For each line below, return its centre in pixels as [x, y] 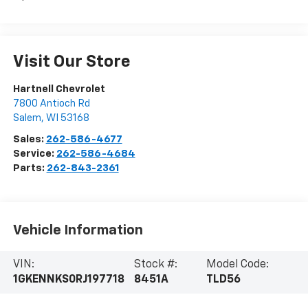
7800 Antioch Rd [51, 103]
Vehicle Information [78, 231]
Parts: [30, 168]
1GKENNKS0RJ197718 [68, 279]
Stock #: [155, 264]
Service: [34, 153]
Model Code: [237, 264]
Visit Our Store [71, 62]
